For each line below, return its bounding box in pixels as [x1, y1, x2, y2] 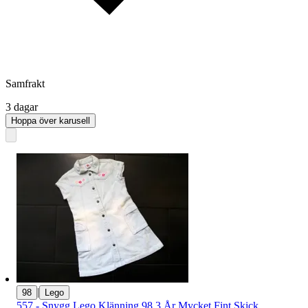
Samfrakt [5, 78, 45, 90]
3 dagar [5, 101, 38, 113]
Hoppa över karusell [11, 115, 90, 126]
